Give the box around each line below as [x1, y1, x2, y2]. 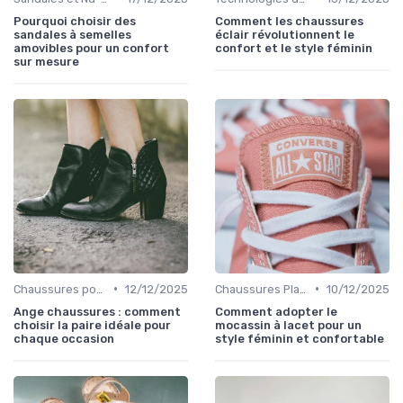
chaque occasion [13, 331, 114, 345]
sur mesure [13, 54, 79, 68]
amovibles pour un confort [13, 40, 169, 55]
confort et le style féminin [215, 40, 372, 55]
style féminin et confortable [215, 331, 384, 345]
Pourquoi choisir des [13, 13, 136, 28]
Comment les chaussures [215, 13, 363, 28]
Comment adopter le [215, 304, 337, 318]
